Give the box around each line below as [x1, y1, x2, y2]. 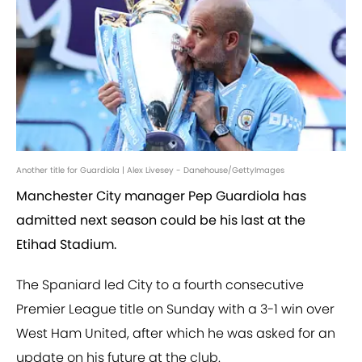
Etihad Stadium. [16, 235, 116, 255]
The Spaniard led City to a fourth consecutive [16, 276, 304, 295]
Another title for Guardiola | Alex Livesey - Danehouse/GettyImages [16, 164, 284, 177]
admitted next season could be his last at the [16, 211, 305, 230]
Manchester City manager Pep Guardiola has [16, 187, 306, 206]
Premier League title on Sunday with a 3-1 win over [16, 300, 335, 319]
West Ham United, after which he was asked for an [16, 324, 335, 343]
